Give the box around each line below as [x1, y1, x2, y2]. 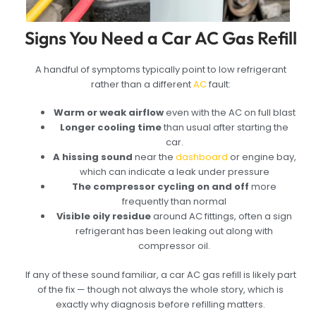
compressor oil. [138, 239, 211, 253]
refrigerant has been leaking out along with [75, 224, 274, 238]
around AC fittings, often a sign [151, 209, 293, 224]
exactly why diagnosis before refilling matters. [56, 297, 266, 311]
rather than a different [90, 77, 193, 91]
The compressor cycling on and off [72, 180, 250, 194]
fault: [206, 77, 231, 91]
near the [132, 150, 176, 164]
